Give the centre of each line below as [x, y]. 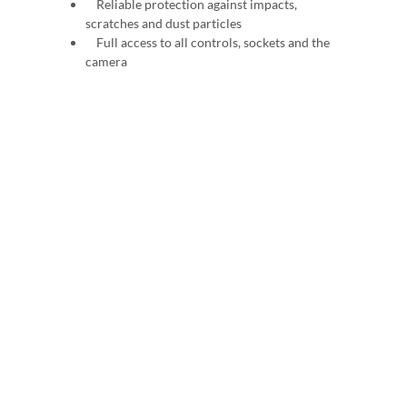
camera [106, 61]
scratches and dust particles [164, 23]
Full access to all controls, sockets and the [208, 42]
